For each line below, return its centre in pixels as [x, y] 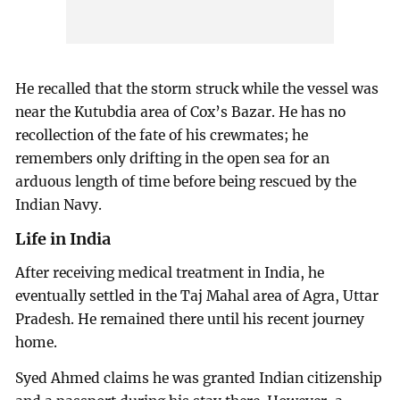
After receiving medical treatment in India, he [170, 273]
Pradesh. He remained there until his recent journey [190, 320]
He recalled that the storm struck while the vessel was [197, 88]
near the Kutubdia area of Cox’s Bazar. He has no [181, 112]
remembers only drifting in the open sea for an [173, 158]
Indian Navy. [59, 204]
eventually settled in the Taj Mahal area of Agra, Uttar [197, 296]
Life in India [63, 239]
